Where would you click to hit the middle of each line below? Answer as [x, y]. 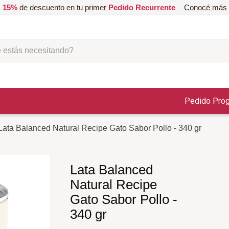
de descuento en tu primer [63, 7]
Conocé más [205, 7]
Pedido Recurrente [142, 7]
